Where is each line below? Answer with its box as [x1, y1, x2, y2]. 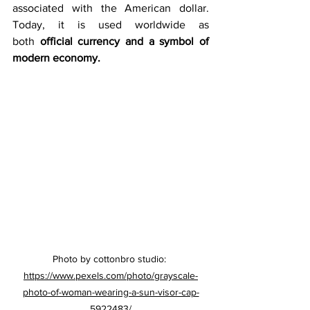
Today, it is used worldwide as [12, 18, 209, 30]
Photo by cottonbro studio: [53, 253, 169, 265]
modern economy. [12, 51, 100, 64]
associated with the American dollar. [12, 1, 209, 14]
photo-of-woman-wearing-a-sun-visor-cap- [22, 286, 199, 298]
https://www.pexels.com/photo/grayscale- [24, 270, 198, 282]
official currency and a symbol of [39, 35, 210, 47]
